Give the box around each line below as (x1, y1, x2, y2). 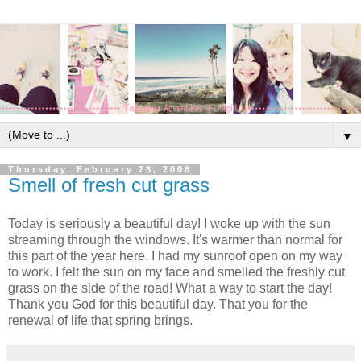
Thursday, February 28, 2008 (8, 164, 192, 174)
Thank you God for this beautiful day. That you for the (8, 297, 308, 311)
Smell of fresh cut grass (8, 174, 210, 196)
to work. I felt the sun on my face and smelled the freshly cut (8, 264, 345, 279)
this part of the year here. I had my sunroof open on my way (8, 248, 342, 263)
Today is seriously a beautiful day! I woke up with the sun (8, 216, 330, 230)
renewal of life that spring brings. (8, 313, 193, 327)
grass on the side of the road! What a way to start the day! (8, 280, 332, 295)
